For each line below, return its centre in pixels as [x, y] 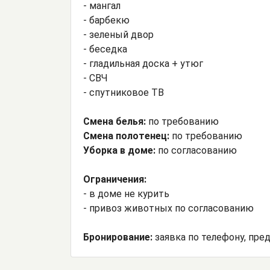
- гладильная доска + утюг [143, 64]
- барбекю [106, 20]
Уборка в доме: [119, 151]
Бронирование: [118, 237]
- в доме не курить [126, 194]
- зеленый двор [118, 35]
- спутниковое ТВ [124, 93]
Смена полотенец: [127, 136]
